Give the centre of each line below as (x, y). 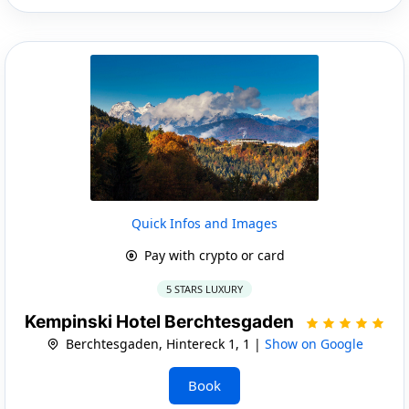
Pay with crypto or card (212, 255)
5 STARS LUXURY (204, 288)
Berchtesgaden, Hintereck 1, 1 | (163, 343)
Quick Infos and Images (204, 223)
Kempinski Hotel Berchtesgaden (161, 321)
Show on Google (314, 343)
